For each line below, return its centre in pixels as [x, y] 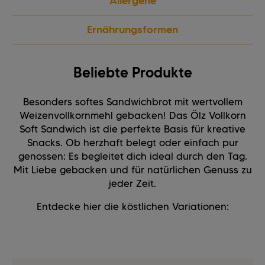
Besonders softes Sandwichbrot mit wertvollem [132, 102]
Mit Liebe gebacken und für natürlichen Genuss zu [132, 170]
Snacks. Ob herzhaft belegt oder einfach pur [132, 143]
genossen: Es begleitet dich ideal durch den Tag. [132, 156]
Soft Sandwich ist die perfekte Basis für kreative [132, 129]
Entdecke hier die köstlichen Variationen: [132, 207]
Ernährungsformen [132, 30]
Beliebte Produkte [132, 73]
